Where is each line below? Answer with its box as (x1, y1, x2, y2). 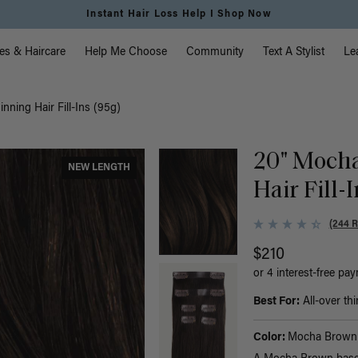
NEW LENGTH (68, 163, 131, 173)
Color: (253, 332, 288, 344)
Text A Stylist (263, 47, 325, 58)
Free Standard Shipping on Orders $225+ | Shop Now (35, 10, 323, 19)
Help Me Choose (85, 47, 168, 58)
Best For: (253, 296, 300, 308)
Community (186, 47, 245, 58)
